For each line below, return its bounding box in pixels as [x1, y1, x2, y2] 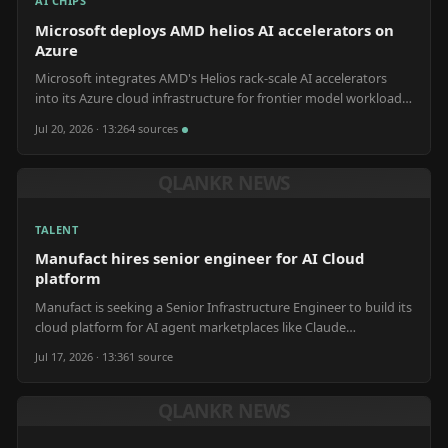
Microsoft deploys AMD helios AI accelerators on [35, 19, 394, 40]
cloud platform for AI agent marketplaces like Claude [35, 317, 346, 336]
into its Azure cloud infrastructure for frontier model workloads [35, 89, 408, 107]
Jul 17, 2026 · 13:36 [35, 349, 129, 365]
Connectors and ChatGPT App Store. [35, 337, 250, 356]
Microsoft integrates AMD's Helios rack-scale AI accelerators [35, 69, 387, 87]
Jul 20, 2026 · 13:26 [35, 120, 129, 136]
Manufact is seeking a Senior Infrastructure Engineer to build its [35, 297, 412, 316]
